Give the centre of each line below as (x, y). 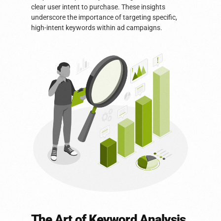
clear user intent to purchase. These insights (98, 7)
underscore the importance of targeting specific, (104, 18)
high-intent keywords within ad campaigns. (96, 28)
